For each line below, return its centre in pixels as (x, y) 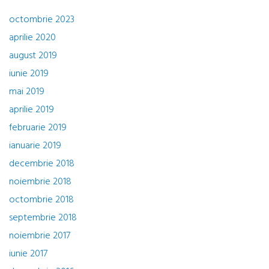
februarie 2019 (38, 128)
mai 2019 (27, 92)
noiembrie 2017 (40, 236)
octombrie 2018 (41, 200)
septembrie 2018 (43, 218)
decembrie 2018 (42, 164)
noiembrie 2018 (40, 182)
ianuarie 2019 (35, 146)
